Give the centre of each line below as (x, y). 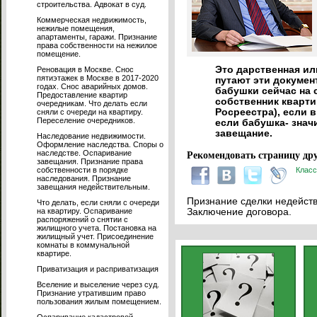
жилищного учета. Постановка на (97, 228)
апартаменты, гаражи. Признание (97, 37)
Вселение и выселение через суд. (98, 284)
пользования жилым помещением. (99, 301)
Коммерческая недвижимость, (92, 20)
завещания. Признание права (90, 161)
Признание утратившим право (91, 293)
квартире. (54, 253)
